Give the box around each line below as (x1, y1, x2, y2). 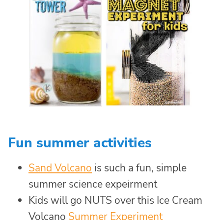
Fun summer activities (8, 134, 152, 153)
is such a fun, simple (92, 161, 187, 175)
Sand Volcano (28, 161, 92, 175)
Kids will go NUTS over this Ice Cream (28, 193, 202, 208)
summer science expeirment (28, 177, 157, 192)
